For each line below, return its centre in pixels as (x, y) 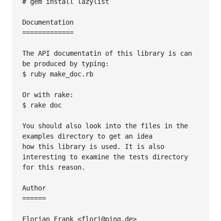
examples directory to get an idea (87, 136)
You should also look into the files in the (105, 126)
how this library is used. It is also (93, 146)
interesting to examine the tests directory (105, 157)
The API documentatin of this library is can (107, 53)
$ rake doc (42, 105)
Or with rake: (48, 94)
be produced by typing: (66, 63)
